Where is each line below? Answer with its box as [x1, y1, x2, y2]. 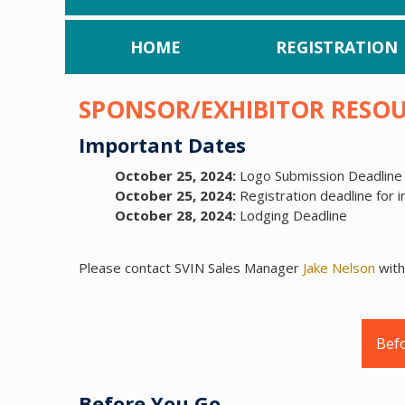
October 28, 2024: [115, 206, 236, 225]
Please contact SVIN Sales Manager [79, 259, 303, 278]
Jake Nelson [303, 259, 375, 278]
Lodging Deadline [236, 206, 347, 225]
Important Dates [79, 131, 246, 159]
